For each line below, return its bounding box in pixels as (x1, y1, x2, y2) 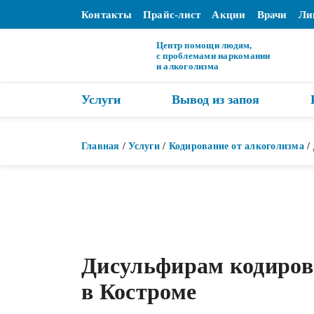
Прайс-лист (142, 9, 201, 20)
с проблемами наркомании (156, 50, 271, 61)
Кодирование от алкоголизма (168, 141, 304, 151)
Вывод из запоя (172, 93, 259, 107)
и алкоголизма (156, 60, 219, 71)
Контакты (81, 9, 132, 20)
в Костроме (81, 278, 197, 304)
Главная (81, 141, 120, 151)
